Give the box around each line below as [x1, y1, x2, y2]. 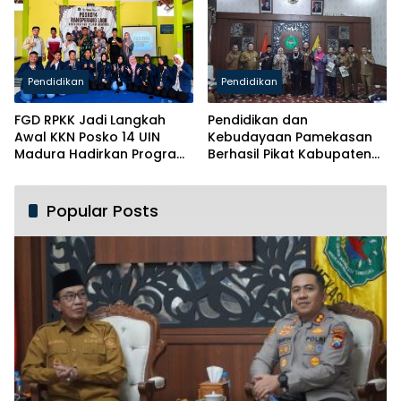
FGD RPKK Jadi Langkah [14, 110, 166, 129]
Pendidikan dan [208, 110, 308, 129]
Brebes [208, 161, 253, 180]
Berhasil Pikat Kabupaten [208, 144, 371, 163]
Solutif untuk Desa [14, 161, 132, 180]
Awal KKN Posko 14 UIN [14, 127, 160, 146]
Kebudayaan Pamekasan [208, 127, 372, 146]
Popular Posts [47, 199, 158, 222]
